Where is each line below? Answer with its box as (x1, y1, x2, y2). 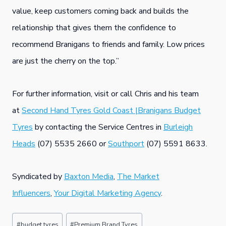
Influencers (12, 188, 50, 199)
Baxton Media (64, 171, 114, 182)
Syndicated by (12, 171, 64, 182)
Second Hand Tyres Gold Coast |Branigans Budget (22, 105, 201, 116)
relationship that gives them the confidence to (12, 22, 176, 33)
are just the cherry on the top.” (12, 55, 119, 67)
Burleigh (163, 122, 193, 133)
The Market (117, 171, 159, 182)
